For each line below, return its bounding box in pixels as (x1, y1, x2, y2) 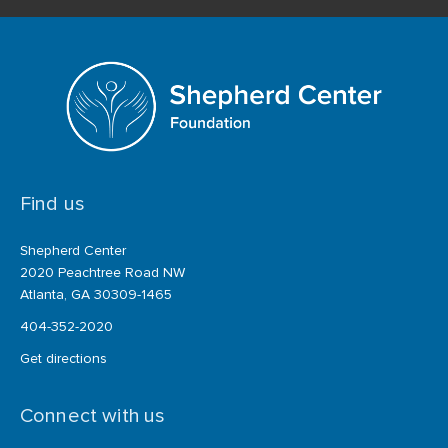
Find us (20, 191, 86, 216)
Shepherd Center (20, 241, 126, 259)
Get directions (20, 349, 107, 367)
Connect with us (20, 403, 166, 428)
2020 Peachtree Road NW (20, 263, 185, 281)
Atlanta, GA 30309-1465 (20, 285, 172, 303)
